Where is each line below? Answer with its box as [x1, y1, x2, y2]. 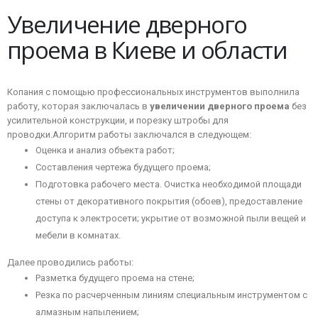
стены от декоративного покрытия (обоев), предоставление [35, 195, 302, 207]
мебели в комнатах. [35, 229, 121, 241]
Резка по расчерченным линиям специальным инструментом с [35, 289, 307, 300]
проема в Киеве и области [7, 33, 287, 66]
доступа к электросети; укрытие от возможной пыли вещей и [35, 212, 306, 224]
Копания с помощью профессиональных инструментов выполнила [7, 86, 300, 97]
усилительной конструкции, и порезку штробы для [7, 114, 229, 126]
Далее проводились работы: [7, 256, 133, 268]
